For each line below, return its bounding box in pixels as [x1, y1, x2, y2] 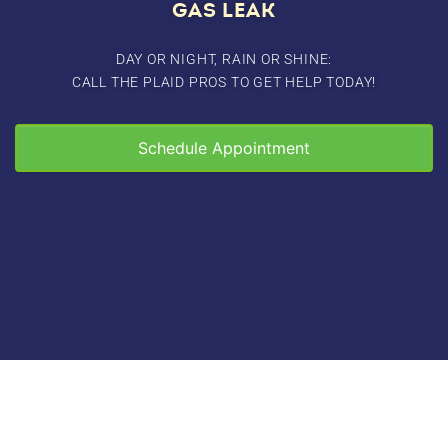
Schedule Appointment [138, 137, 310, 158]
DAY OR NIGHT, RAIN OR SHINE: [115, 50, 333, 68]
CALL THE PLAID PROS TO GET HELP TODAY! [71, 73, 377, 91]
